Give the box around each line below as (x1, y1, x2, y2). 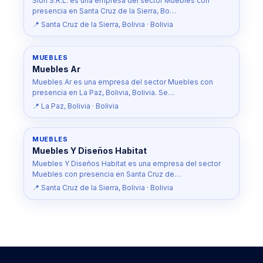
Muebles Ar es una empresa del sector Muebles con (32, 77, 213, 86)
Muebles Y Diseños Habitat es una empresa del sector (32, 159, 221, 168)
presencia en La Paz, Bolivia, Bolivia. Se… (32, 88, 174, 97)
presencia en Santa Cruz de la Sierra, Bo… (32, 6, 176, 15)
